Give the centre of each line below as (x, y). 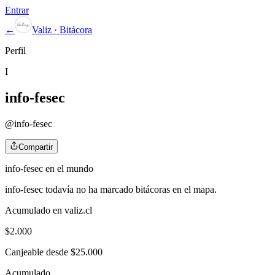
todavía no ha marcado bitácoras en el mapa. (130, 189)
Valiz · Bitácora (62, 30)
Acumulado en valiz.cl (48, 210)
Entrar (17, 10)
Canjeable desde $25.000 (54, 252)
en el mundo (68, 168)
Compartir (36, 147)
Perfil (15, 51)
